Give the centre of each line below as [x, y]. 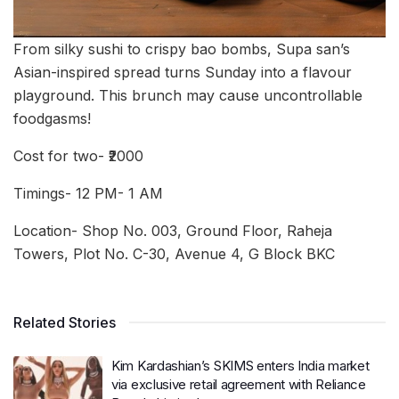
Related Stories [65, 323]
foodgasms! [52, 119]
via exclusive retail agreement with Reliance [239, 385]
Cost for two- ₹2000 [78, 156]
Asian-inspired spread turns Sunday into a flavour [183, 73]
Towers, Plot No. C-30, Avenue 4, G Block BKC [174, 254]
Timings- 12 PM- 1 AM [88, 194]
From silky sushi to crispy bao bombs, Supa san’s [182, 49]
